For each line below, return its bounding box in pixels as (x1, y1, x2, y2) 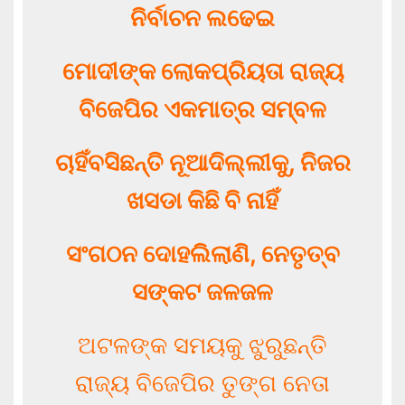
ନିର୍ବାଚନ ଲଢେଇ (130, 3, 275, 33)
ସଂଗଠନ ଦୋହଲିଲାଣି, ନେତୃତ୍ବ (65, 239, 340, 268)
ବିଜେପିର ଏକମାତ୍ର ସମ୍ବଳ (79, 94, 326, 124)
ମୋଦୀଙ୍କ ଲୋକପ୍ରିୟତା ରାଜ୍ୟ (61, 56, 344, 86)
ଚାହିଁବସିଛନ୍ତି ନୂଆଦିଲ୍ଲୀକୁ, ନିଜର (54, 147, 351, 177)
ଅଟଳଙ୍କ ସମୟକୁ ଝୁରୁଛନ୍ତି (78, 330, 327, 360)
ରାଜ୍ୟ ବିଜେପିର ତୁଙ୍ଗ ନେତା (75, 368, 330, 398)
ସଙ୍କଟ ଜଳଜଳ (132, 277, 273, 306)
